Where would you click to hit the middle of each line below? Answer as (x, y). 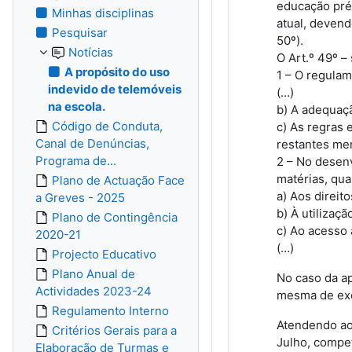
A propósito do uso (117, 72)
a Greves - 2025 (80, 198)
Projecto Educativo (104, 254)
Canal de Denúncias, (92, 143)
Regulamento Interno (110, 311)
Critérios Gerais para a (114, 330)
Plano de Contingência (115, 217)
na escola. (77, 106)
